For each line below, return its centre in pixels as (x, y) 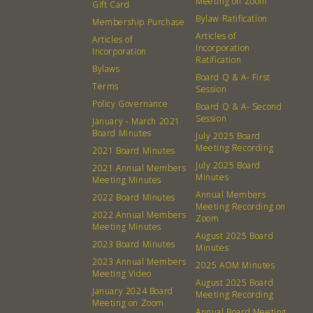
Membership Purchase (139, 22)
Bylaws (106, 69)
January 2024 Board (133, 291)
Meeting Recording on (241, 206)
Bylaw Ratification (232, 19)
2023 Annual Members (139, 262)
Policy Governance (130, 104)
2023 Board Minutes (134, 244)
